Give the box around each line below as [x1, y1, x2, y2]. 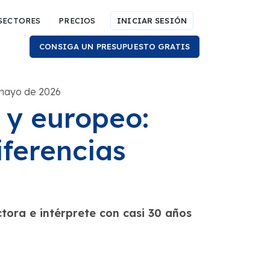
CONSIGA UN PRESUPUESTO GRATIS [39, 42, 190, 51]
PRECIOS [58, 16, 96, 25]
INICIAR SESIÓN [117, 16, 187, 25]
